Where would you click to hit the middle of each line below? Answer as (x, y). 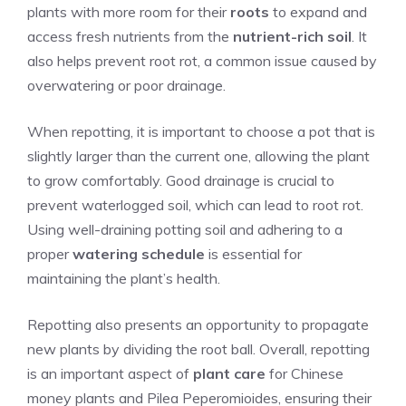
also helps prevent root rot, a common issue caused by (202, 61)
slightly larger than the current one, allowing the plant (198, 156)
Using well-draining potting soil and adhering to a (185, 229)
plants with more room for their (129, 12)
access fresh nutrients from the (130, 36)
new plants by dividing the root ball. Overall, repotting (198, 349)
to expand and (318, 12)
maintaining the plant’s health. (124, 278)
